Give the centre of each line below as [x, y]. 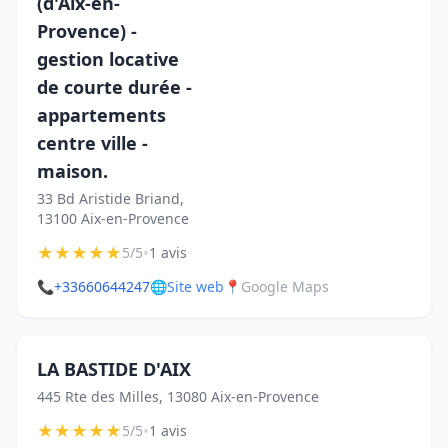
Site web [195, 286]
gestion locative [108, 59]
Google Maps [285, 286]
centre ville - [92, 143]
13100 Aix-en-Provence [113, 218]
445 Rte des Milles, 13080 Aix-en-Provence [178, 396]
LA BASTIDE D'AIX [114, 369]
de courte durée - [114, 87]
